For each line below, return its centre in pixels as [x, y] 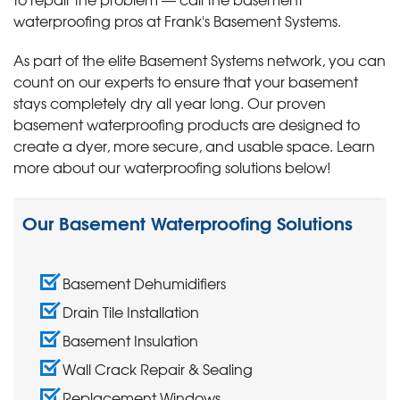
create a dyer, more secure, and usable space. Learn [194, 146]
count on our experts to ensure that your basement [186, 82]
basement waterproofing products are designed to [187, 125]
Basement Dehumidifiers [144, 283]
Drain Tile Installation [131, 312]
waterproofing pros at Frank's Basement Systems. [177, 21]
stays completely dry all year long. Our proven [170, 103]
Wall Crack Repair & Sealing [158, 369]
